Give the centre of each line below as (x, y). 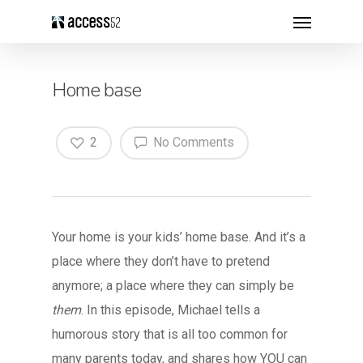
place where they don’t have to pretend (161, 262)
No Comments (192, 142)
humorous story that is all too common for (170, 335)
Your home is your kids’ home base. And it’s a (179, 237)
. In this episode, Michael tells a (171, 310)
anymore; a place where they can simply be (173, 286)
